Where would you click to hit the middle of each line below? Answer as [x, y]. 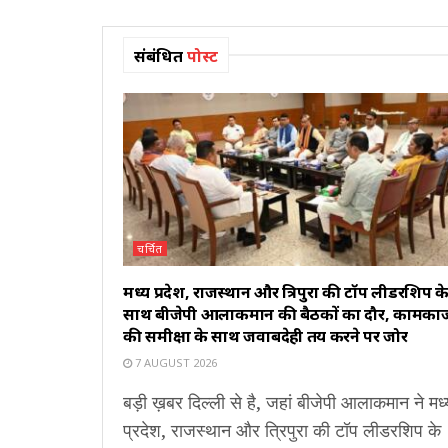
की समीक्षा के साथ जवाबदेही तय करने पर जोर [265, 336]
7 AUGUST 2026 [174, 363]
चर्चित [150, 249]
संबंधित [158, 56]
